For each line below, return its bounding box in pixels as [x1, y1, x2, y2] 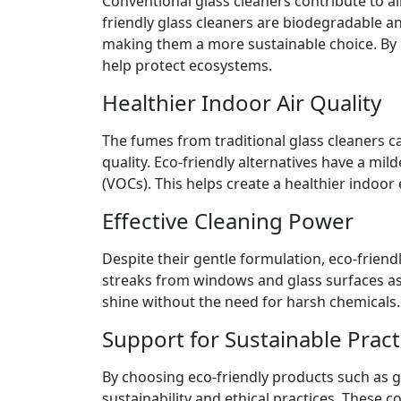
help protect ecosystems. [102, 55, 272, 75]
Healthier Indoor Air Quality [102, 87, 381, 117]
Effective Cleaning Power [102, 205, 354, 235]
